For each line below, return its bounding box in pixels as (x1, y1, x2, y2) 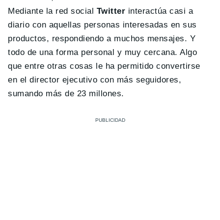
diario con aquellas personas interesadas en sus (8, 20, 197, 30)
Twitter (96, 6, 126, 16)
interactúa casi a (125, 6, 193, 16)
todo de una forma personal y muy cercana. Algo (8, 48, 197, 57)
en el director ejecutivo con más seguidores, (8, 75, 182, 85)
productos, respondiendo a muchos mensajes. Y (8, 34, 196, 44)
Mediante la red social (8, 6, 97, 16)
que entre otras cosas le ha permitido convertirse (8, 61, 200, 71)
